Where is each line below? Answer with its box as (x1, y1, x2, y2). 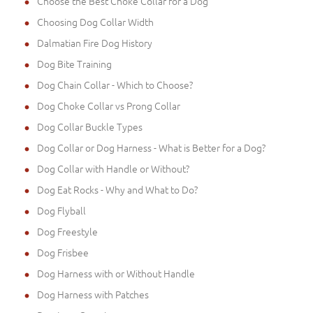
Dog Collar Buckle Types (37, 119, 143, 133)
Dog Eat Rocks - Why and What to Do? (37, 182, 198, 196)
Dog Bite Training (37, 56, 112, 71)
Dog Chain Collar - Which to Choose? (37, 77, 193, 92)
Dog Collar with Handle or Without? (37, 161, 189, 175)
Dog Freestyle (37, 224, 98, 238)
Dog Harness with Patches (37, 286, 149, 301)
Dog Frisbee (37, 245, 89, 259)
